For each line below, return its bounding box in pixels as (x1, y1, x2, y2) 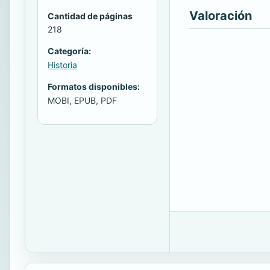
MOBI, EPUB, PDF (48, 95, 117, 105)
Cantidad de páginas (48, 10, 133, 21)
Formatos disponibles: (48, 81, 140, 92)
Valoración (189, 8, 252, 23)
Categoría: (48, 45, 91, 56)
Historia (48, 59, 77, 70)
